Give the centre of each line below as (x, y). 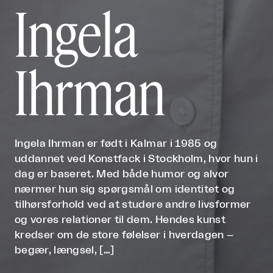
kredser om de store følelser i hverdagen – (124, 235)
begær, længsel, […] (65, 250)
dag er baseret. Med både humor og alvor (122, 174)
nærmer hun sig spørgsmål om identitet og (125, 189)
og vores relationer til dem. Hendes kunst (120, 219)
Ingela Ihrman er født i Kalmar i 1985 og (116, 143)
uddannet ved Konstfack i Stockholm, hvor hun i (136, 158)
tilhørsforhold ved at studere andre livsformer (133, 204)
